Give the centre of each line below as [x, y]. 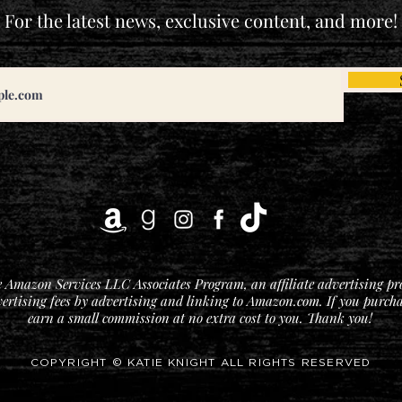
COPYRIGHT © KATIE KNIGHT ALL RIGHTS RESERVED [201, 362]
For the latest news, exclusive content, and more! [201, 20]
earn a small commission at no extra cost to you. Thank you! [200, 318]
